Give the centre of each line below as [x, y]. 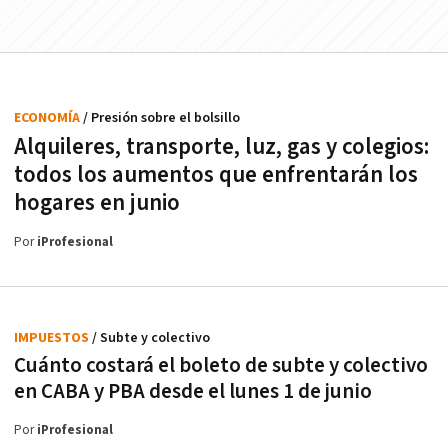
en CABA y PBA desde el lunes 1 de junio [193, 391]
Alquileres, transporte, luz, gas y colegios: [221, 147]
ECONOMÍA [48, 118]
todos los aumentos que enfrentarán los [216, 175]
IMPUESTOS [53, 338]
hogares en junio [97, 203]
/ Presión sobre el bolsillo [161, 118]
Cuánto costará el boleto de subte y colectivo [221, 365]
